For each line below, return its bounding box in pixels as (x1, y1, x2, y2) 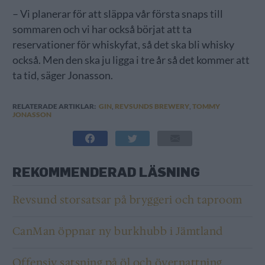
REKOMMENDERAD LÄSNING (12, 163, 200, 179)
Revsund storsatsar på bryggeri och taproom (12, 192, 243, 207)
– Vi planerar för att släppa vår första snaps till (12, 7, 223, 20)
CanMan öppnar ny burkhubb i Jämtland (12, 224, 223, 238)
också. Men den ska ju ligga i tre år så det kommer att (12, 53, 250, 66)
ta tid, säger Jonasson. (12, 69, 113, 82)
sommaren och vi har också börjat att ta (12, 22, 192, 35)
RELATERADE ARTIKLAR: (12, 101, 96, 111)
